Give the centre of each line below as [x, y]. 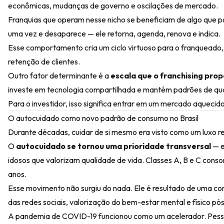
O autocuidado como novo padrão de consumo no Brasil [103, 118]
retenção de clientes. [44, 61]
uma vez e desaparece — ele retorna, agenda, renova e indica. [114, 33]
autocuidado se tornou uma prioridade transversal [113, 146]
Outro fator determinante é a [59, 75]
